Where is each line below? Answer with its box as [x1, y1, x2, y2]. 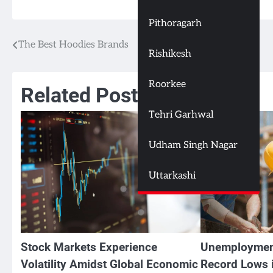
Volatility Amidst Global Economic [21, 257, 198, 271]
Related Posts [21, 83, 148, 107]
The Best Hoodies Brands [18, 38, 129, 51]
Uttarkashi [149, 170, 196, 182]
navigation [12, 61, 80, 79]
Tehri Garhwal [149, 109, 213, 121]
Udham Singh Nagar [149, 140, 238, 152]
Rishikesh [149, 48, 191, 60]
